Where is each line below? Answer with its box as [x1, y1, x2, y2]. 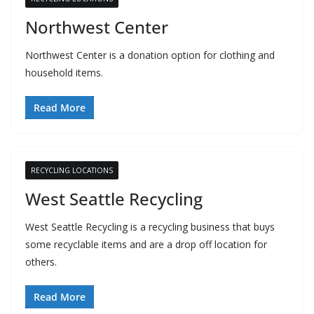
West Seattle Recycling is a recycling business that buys [25, 220, 275, 233]
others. [25, 255, 57, 268]
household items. [25, 66, 103, 79]
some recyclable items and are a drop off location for [25, 238, 267, 251]
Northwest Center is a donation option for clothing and [25, 48, 275, 62]
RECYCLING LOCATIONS [31, 165, 113, 175]
